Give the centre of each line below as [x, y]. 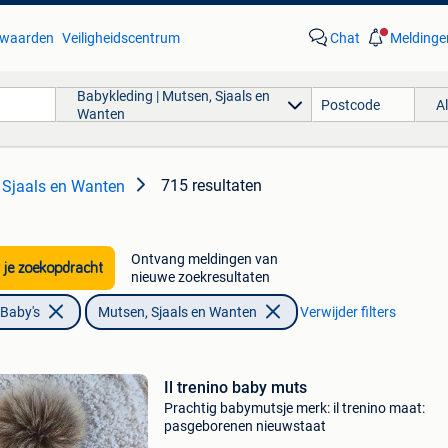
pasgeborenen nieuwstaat [244, 426]
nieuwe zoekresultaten [200, 277]
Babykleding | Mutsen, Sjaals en [173, 95]
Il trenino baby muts [235, 387]
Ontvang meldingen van [204, 259]
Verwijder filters [347, 312]
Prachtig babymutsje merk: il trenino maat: [294, 408]
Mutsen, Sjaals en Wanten [177, 312]
